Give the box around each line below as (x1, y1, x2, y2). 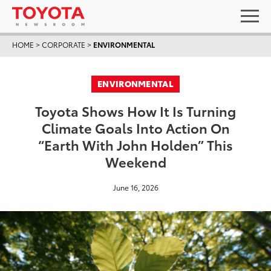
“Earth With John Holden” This (38, 135, 233, 154)
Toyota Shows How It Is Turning (35, 101, 236, 120)
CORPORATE (42, 39, 85, 50)
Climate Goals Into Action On (41, 118, 230, 137)
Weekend (105, 152, 166, 171)
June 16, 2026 (113, 182, 158, 192)
